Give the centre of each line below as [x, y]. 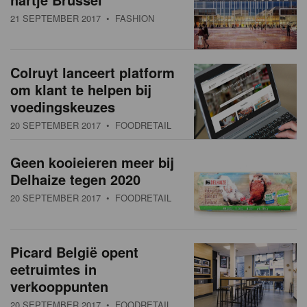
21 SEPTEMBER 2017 [56, 19]
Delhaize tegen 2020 [75, 180]
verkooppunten [59, 286]
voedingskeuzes [63, 107]
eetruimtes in [53, 269]
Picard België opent [74, 252]
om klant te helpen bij [81, 90]
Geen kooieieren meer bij [92, 162]
